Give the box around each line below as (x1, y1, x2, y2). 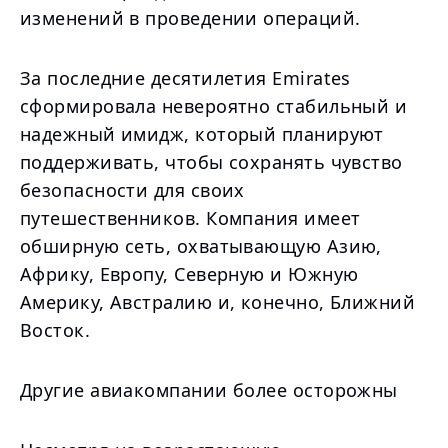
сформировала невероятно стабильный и (20, 94, 408, 118)
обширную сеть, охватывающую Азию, (20, 234, 382, 258)
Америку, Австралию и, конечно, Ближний (20, 290, 416, 314)
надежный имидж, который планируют (20, 122, 384, 146)
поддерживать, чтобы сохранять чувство (20, 150, 403, 174)
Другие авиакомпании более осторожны (20, 378, 398, 402)
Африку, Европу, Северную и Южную (20, 262, 359, 286)
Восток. (20, 318, 91, 342)
